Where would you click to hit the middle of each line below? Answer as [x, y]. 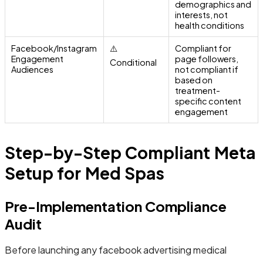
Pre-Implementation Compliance [116, 206]
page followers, [207, 58]
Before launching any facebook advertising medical [116, 249]
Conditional [134, 62]
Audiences [33, 69]
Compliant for [203, 48]
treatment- [198, 90]
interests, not [202, 14]
